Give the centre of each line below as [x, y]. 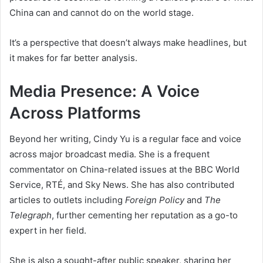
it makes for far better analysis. [73, 58]
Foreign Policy [155, 200]
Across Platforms [75, 113]
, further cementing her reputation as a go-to [145, 215]
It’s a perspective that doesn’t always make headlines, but [128, 42]
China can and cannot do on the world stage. [102, 12]
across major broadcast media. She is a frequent [109, 154]
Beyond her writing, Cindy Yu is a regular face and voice [125, 139]
